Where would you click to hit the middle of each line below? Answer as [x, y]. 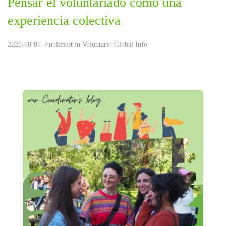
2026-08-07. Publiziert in [45, 45]
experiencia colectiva [64, 21]
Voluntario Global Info [115, 45]
